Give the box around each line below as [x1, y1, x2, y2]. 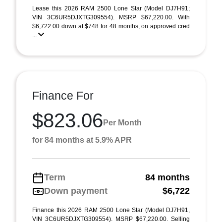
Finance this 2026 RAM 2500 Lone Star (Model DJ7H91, [32, 207, 190, 214]
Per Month [103, 118, 142, 127]
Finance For [32, 89, 94, 102]
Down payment [44, 186, 108, 196]
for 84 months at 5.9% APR [32, 136, 132, 144]
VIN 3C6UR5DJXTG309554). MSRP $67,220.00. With [32, 14, 190, 21]
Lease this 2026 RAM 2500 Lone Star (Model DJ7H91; [32, 5, 190, 12]
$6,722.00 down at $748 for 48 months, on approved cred [32, 23, 190, 30]
